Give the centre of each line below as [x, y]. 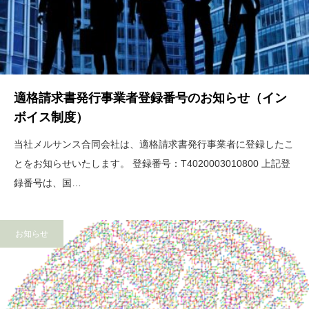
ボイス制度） [51, 118]
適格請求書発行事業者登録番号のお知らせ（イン [150, 98]
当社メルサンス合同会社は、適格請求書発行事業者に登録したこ [154, 144]
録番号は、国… [48, 183]
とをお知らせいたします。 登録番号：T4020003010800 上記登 [152, 164]
